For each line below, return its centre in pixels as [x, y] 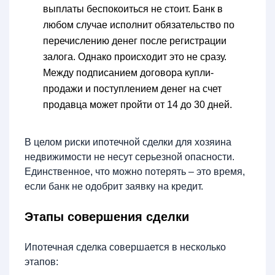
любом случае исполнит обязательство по [139, 25]
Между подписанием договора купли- [128, 72]
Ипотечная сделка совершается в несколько [125, 247]
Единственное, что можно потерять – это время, [135, 171]
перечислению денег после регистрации [135, 41]
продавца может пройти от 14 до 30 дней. [137, 104]
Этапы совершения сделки [107, 216]
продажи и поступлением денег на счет [132, 88]
